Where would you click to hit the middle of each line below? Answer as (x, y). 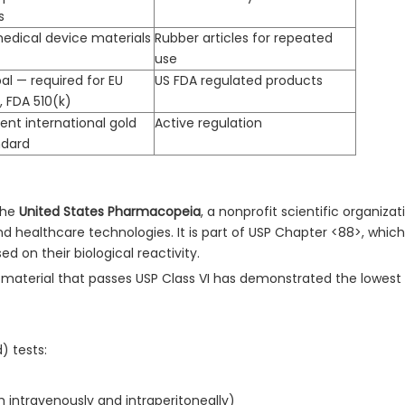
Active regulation (208, 123)
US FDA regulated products (239, 81)
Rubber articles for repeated (244, 38)
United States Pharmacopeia (110, 212)
